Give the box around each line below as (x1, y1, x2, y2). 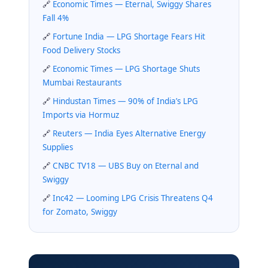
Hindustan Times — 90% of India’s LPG (53, 96, 198, 107)
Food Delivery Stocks (42, 45, 120, 56)
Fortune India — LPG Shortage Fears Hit (53, 31, 205, 42)
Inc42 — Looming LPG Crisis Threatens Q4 (53, 193, 213, 204)
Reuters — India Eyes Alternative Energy (53, 128, 206, 139)
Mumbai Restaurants (42, 77, 121, 89)
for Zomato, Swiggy (42, 206, 117, 218)
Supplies (42, 142, 73, 153)
